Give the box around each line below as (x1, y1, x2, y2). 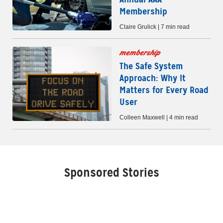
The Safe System (119, 60, 183, 72)
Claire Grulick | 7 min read (119, 23, 190, 31)
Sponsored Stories (64, 165, 159, 181)
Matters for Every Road (119, 84, 209, 96)
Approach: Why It (119, 72, 186, 84)
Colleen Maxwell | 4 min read (119, 114, 198, 121)
